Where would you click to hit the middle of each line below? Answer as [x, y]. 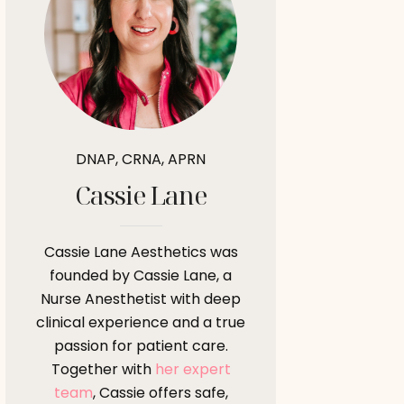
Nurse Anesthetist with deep [141, 298]
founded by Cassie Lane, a [141, 275]
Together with [103, 369]
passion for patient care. [141, 345]
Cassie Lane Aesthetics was [141, 252]
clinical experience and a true [141, 322]
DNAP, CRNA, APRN [141, 159]
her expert [193, 369]
